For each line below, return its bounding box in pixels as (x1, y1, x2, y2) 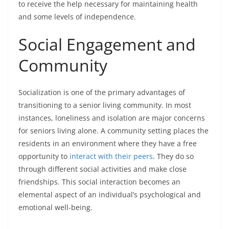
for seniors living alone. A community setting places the (18, 126, 209, 136)
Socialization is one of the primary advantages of (18, 87, 185, 98)
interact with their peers (70, 151, 153, 162)
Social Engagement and (18, 33, 196, 56)
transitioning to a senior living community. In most (18, 100, 191, 110)
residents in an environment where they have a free (18, 139, 197, 149)
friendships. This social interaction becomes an (18, 177, 180, 187)
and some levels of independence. (18, 12, 136, 22)
